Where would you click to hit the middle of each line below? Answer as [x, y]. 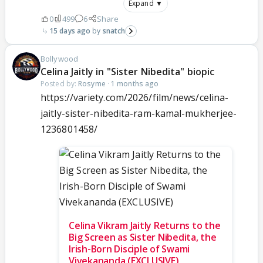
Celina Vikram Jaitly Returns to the [145, 225]
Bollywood [59, 58]
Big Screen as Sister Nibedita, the [143, 237]
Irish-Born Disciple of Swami [129, 249]
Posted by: [60, 83]
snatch [114, 31]
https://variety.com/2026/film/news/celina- [135, 97]
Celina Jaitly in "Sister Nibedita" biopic [128, 71]
